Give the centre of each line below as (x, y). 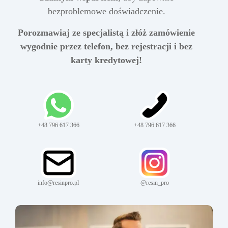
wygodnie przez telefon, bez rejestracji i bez (106, 46)
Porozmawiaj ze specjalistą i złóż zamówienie (106, 32)
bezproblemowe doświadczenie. (106, 11)
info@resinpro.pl (58, 182)
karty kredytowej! (106, 60)
